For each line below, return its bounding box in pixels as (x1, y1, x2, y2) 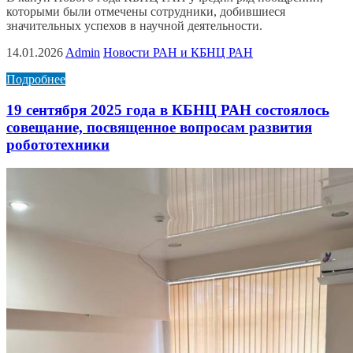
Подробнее (6, 72, 65, 86)
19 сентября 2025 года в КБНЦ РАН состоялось (6, 101, 329, 118)
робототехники (6, 136, 110, 153)
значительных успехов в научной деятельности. (6, 18, 262, 32)
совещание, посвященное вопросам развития (6, 118, 312, 136)
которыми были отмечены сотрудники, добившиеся (6, 4, 285, 18)
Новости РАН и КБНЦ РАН (103, 45, 253, 59)
